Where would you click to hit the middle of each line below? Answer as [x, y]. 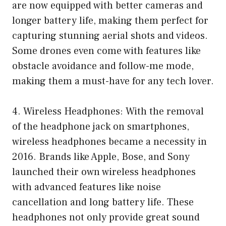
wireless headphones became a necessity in [109, 142]
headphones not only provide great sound [106, 217]
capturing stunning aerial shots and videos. [110, 36]
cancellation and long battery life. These [103, 202]
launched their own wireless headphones [104, 172]
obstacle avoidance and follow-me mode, [103, 66]
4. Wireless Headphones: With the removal [108, 111]
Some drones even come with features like [106, 51]
